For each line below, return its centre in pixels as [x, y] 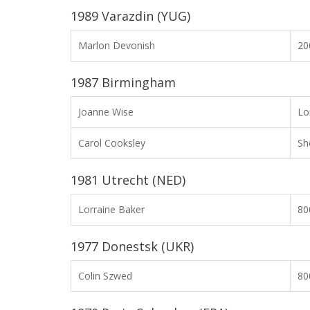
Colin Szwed [105, 276]
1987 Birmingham [123, 82]
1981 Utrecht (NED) [128, 180]
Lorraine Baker [111, 209]
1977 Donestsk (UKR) [132, 246]
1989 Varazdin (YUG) [130, 16]
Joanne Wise [106, 112]
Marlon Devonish [117, 45]
